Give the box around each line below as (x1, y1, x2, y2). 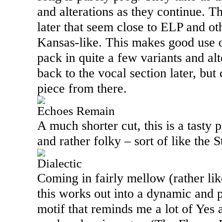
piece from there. (37, 81, 130, 96)
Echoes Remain (37, 104, 115, 117)
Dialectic (37, 157, 82, 170)
